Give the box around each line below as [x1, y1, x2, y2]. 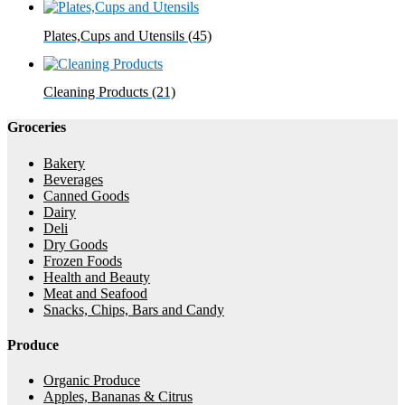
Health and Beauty [43, 268, 150, 285]
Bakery [43, 155, 85, 171]
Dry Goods [43, 236, 108, 252]
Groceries [7, 119, 66, 136]
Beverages [43, 171, 103, 187]
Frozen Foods [43, 252, 122, 268]
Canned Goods [43, 187, 129, 203]
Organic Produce [43, 372, 140, 389]
